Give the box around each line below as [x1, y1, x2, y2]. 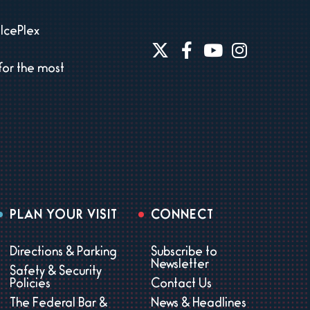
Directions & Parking [10, 248, 118, 259]
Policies [10, 280, 51, 291]
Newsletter [150, 260, 209, 271]
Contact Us [150, 280, 212, 291]
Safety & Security [10, 267, 102, 278]
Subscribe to [150, 248, 217, 259]
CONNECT [150, 211, 214, 222]
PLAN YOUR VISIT [10, 211, 118, 222]
